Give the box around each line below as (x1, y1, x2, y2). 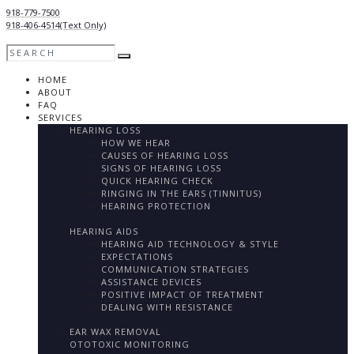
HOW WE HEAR (101, 137, 171, 149)
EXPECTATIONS (101, 250, 173, 262)
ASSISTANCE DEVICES (101, 275, 201, 288)
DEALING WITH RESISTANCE (101, 300, 233, 313)
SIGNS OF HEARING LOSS (101, 162, 221, 175)
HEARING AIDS (70, 224, 138, 237)
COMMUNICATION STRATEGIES (101, 262, 249, 275)
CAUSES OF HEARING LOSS (101, 149, 228, 162)
